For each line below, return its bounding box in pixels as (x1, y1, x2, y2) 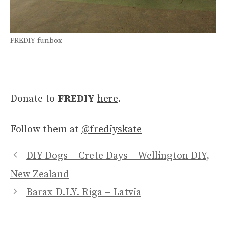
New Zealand (10, 167, 69, 181)
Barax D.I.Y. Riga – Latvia (26, 186, 141, 199)
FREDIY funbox (10, 35, 62, 45)
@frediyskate (81, 123, 142, 136)
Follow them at (10, 123, 81, 136)
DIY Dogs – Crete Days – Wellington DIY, (26, 149, 209, 162)
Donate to (10, 92, 58, 105)
